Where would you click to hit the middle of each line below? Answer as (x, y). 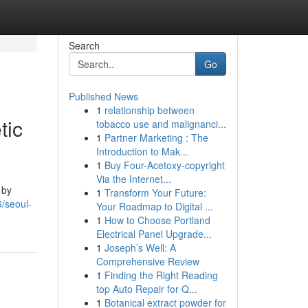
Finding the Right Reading (161, 275)
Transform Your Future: (155, 192)
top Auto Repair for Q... (146, 289)
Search (84, 45)
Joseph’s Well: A (140, 247)
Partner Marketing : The (156, 137)
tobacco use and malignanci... (161, 124)
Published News (103, 96)
